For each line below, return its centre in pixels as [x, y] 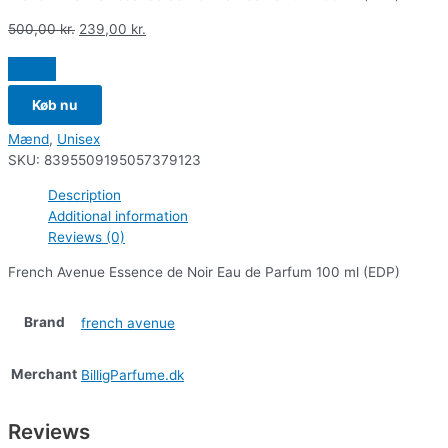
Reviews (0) [86, 236]
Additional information [118, 215]
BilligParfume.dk [132, 374]
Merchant [44, 374]
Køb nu [55, 104]
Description [84, 194]
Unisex [78, 139]
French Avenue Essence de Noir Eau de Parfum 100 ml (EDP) [204, 271]
